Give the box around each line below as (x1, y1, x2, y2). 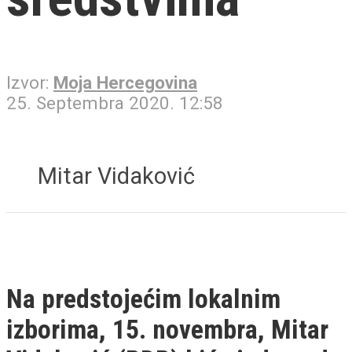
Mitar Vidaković (38, 162, 195, 189)
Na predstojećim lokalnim (6, 283, 280, 314)
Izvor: (6, 72, 53, 93)
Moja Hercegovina (53, 72, 197, 93)
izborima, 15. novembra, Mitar (6, 313, 328, 345)
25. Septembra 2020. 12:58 (6, 93, 223, 114)
